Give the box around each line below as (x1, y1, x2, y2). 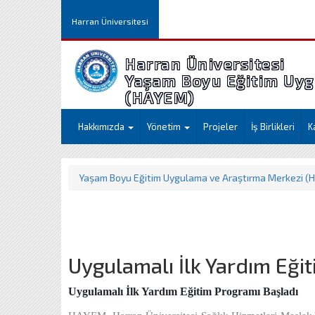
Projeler (203, 121, 238, 132)
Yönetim (147, 121, 183, 132)
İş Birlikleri (251, 121, 295, 132)
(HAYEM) (125, 88, 195, 106)
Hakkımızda (78, 121, 127, 132)
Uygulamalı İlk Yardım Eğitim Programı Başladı (68, 285, 298, 297)
